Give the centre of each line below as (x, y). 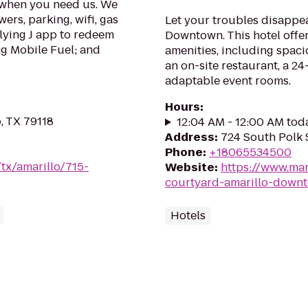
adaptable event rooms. (228, 81)
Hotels (188, 216)
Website (190, 167)
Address (190, 137)
